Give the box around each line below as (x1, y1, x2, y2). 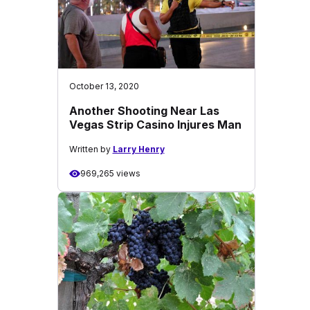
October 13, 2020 (69, 81, 139, 91)
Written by (69, 144, 113, 154)
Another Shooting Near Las (69, 104, 219, 118)
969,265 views (80, 168, 140, 179)
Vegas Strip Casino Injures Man (69, 118, 241, 131)
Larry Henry (112, 144, 165, 154)
